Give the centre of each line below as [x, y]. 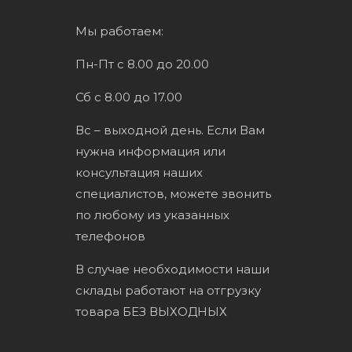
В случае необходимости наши [172, 269]
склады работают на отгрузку [168, 290]
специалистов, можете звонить [173, 193]
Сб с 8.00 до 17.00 [128, 97]
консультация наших [139, 172]
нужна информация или [150, 151]
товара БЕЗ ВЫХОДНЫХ [151, 311]
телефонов [110, 236]
